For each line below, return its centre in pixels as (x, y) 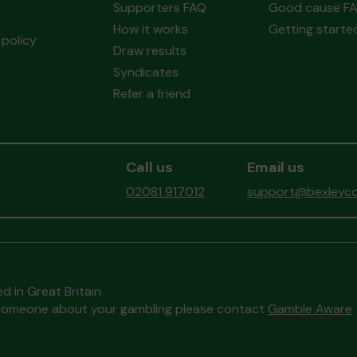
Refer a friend (151, 94)
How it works (150, 29)
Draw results (149, 51)
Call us (149, 167)
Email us (276, 167)
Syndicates (145, 72)
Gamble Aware (310, 309)
